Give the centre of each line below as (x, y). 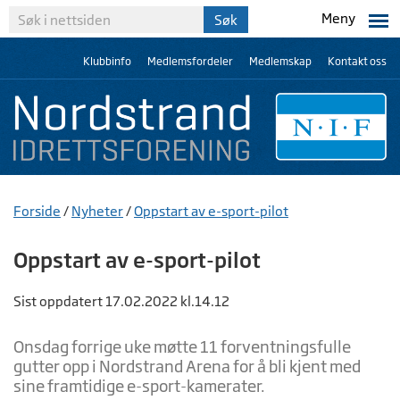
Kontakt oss (357, 61)
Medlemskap (280, 61)
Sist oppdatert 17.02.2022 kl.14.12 (121, 301)
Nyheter (97, 211)
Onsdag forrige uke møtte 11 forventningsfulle (182, 346)
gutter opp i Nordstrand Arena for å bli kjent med (187, 366)
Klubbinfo (107, 61)
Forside (37, 211)
